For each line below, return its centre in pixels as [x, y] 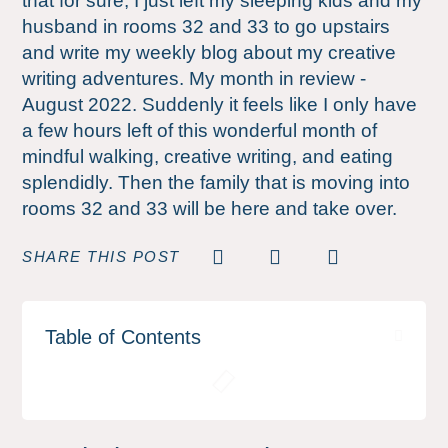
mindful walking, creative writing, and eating [208, 156]
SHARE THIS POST [104, 256]
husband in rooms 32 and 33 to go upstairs [206, 26]
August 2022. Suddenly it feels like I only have [220, 104]
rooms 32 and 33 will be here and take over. [210, 208]
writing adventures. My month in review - [194, 78]
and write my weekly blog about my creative [209, 52]
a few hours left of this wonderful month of [200, 130]
